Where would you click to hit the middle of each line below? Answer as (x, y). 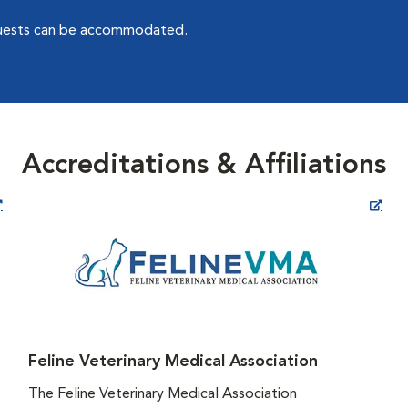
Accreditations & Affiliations (204, 166)
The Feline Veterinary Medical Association (163, 394)
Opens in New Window (276, 205)
